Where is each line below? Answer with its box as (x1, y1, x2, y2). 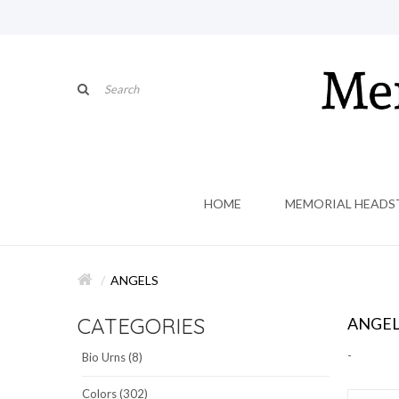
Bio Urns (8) (82, 349, 142, 364)
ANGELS (110, 272, 159, 288)
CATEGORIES (77, 312, 205, 339)
